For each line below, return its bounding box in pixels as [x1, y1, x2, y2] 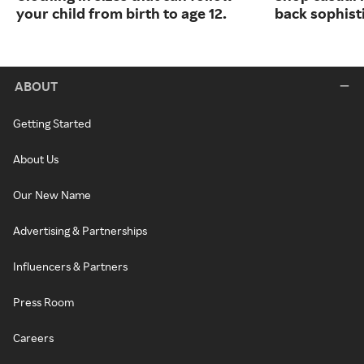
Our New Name [13, 188, 91, 202]
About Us [13, 152, 58, 167]
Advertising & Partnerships [13, 223, 147, 238]
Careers [13, 331, 54, 345]
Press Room [13, 295, 74, 310]
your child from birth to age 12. [16, 4, 227, 23]
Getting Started [13, 116, 91, 131]
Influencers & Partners [13, 259, 128, 274]
